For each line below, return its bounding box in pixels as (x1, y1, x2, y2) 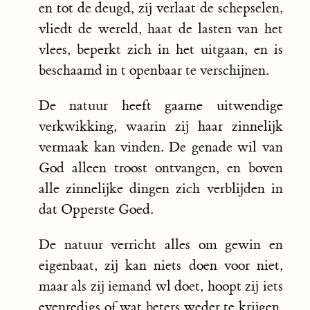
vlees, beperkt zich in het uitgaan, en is (39, 41, 283, 59)
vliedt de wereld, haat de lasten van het (39, 20, 283, 38)
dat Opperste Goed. (39, 201, 153, 219)
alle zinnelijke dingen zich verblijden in (39, 180, 283, 198)
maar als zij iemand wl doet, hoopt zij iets (39, 277, 283, 295)
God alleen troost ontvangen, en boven (39, 159, 283, 177)
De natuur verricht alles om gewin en (39, 236, 283, 254)
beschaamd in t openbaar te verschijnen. (39, 62, 268, 80)
